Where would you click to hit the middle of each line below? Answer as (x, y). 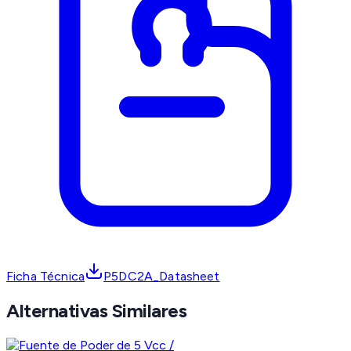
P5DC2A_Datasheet (162, 277)
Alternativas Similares (97, 311)
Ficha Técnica (46, 277)
